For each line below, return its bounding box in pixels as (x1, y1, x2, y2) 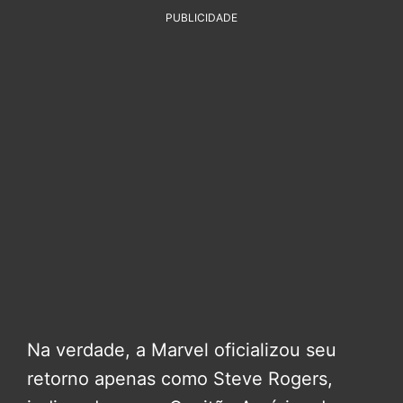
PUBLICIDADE (166, 11, 237, 25)
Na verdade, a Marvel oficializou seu (27, 339, 336, 362)
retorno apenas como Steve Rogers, (27, 368, 333, 390)
